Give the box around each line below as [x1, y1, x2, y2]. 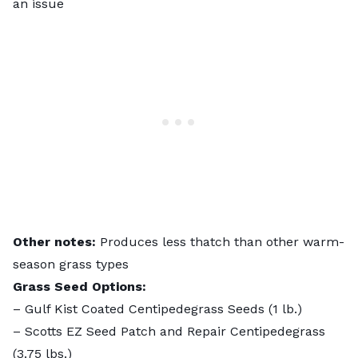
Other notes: [13, 233, 100, 249]
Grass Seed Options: [13, 278, 146, 294]
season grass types [13, 256, 129, 272]
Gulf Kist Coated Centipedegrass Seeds [25, 300, 265, 316]
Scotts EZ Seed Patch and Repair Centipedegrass [25, 323, 325, 339]
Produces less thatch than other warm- [100, 233, 344, 249]
